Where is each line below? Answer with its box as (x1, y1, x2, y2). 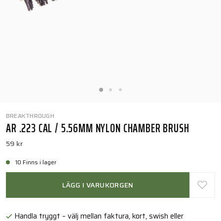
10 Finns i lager (17, 157, 56, 167)
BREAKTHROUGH (6, 110, 54, 120)
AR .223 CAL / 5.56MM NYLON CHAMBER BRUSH (6, 118, 189, 138)
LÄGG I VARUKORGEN (62, 179, 134, 190)
